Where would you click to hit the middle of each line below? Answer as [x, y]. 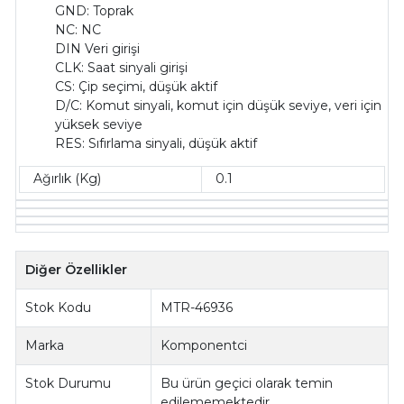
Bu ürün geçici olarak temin [247, 383]
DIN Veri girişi [98, 48]
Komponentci [204, 345]
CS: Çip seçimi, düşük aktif [137, 86]
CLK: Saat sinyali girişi [122, 67]
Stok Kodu [59, 307]
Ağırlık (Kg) [68, 179]
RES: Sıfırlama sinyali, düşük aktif [156, 143]
